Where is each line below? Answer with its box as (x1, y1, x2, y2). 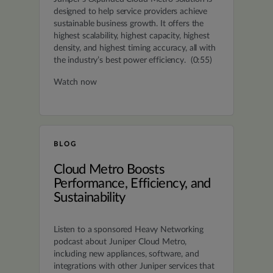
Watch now (54, 78, 97, 87)
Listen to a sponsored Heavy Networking (54, 225, 204, 235)
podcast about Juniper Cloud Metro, (54, 238, 187, 247)
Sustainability (54, 191, 126, 205)
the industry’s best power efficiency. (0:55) (54, 56, 212, 65)
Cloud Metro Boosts (54, 163, 165, 177)
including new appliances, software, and (54, 250, 199, 259)
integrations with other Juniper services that (54, 262, 214, 271)
